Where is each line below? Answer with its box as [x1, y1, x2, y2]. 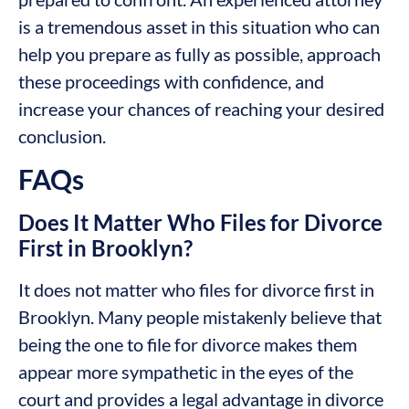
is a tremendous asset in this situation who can [18, 15, 380, 37]
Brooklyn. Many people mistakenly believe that [18, 306, 382, 329]
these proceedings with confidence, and [18, 69, 324, 92]
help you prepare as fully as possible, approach [18, 42, 381, 65]
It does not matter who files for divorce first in [18, 278, 374, 301]
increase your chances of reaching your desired [18, 97, 384, 120]
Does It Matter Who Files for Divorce [18, 209, 383, 236]
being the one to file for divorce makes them [18, 333, 357, 356]
